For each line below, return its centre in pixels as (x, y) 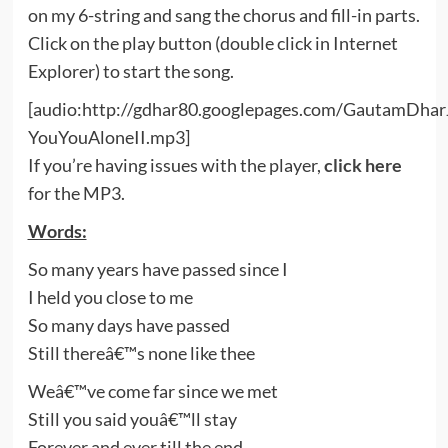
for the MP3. (76, 193)
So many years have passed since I (157, 269)
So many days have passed (128, 325)
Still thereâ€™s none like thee (141, 353)
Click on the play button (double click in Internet (212, 43)
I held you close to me (110, 297)
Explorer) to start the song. (130, 71)
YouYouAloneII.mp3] (108, 137)
